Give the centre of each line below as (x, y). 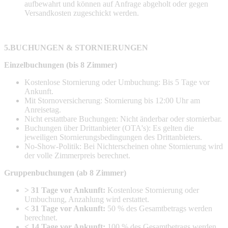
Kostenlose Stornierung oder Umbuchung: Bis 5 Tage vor (117, 82)
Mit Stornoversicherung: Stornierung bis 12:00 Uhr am (112, 100)
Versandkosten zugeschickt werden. (82, 13)
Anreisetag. (43, 109)
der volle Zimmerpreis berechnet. (77, 155)
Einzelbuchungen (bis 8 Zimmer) (61, 65)
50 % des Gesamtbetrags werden (159, 208)
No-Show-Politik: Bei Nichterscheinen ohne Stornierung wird (124, 146)
